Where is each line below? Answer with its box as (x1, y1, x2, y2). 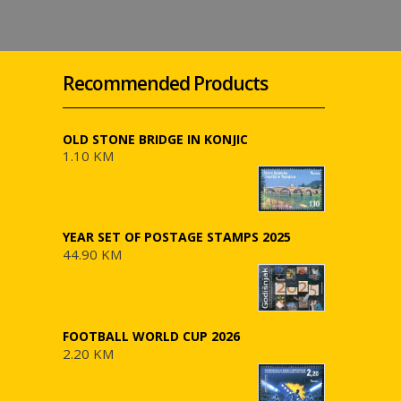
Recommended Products (62, 71, 268, 96)
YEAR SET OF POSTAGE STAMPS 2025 (62, 228, 291, 246)
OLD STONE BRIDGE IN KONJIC (62, 131, 248, 148)
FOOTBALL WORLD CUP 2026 (62, 328, 240, 346)
